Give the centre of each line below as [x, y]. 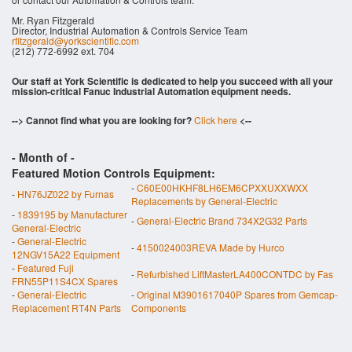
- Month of [41, 157]
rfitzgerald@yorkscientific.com [75, 40]
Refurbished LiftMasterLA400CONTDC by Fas [235, 274]
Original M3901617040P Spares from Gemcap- [237, 294]
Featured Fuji [46, 268]
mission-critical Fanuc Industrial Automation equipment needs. [151, 91]
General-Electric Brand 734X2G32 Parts [222, 220]
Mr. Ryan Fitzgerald [53, 20]
